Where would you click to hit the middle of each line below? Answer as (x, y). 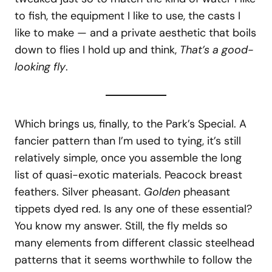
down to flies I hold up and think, (97, 50)
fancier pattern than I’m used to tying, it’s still (128, 141)
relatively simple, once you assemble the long (128, 158)
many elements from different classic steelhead (134, 243)
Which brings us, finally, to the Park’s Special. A (131, 124)
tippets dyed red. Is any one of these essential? (133, 209)
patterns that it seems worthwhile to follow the (133, 260)
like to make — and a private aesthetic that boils (135, 33)
